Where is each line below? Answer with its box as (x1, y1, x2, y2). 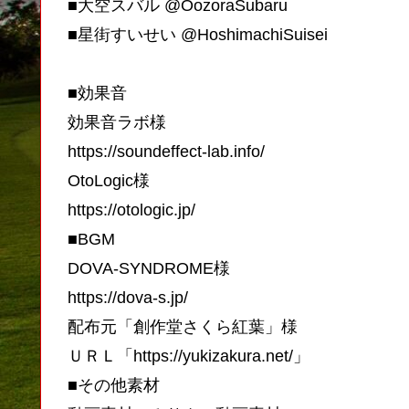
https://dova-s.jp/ (68, 288, 188, 308)
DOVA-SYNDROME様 (68, 259, 230, 278)
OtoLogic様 (68, 172, 150, 191)
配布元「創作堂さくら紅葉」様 (68, 318, 298, 337)
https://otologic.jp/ (68, 201, 195, 220)
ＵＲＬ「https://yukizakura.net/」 (68, 347, 309, 366)
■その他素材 (68, 376, 160, 395)
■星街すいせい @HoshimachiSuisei (68, 25, 328, 44)
